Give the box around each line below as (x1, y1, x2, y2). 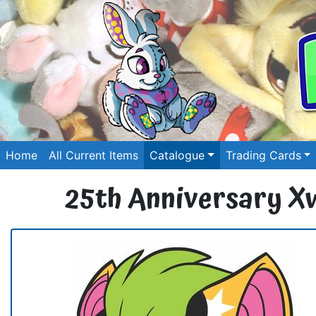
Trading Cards (225, 148, 301, 162)
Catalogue (150, 148, 205, 162)
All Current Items (49, 148, 138, 162)
